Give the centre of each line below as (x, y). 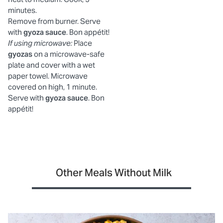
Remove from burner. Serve (54, 21)
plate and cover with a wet (52, 65)
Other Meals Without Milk (113, 172)
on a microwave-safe (68, 54)
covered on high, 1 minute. (53, 87)
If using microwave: (40, 43)
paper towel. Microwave (48, 76)
